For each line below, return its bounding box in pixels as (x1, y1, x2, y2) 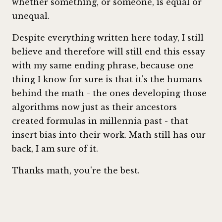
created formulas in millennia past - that (12, 116, 188, 126)
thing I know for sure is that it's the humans (12, 74, 202, 85)
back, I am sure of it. (12, 144, 98, 154)
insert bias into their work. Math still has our (12, 130, 206, 140)
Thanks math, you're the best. (12, 166, 140, 176)
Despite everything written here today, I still (12, 33, 204, 43)
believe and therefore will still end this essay (12, 47, 205, 57)
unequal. (12, 11, 50, 21)
